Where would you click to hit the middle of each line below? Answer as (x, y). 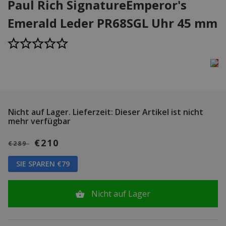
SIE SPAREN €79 (43, 163)
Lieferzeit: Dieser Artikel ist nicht (137, 112)
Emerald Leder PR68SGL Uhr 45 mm (112, 23)
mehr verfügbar (39, 121)
